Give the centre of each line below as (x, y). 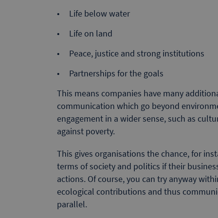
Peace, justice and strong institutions (137, 53)
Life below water (100, 13)
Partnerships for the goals (116, 73)
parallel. (72, 204)
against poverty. (86, 131)
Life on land (91, 33)
